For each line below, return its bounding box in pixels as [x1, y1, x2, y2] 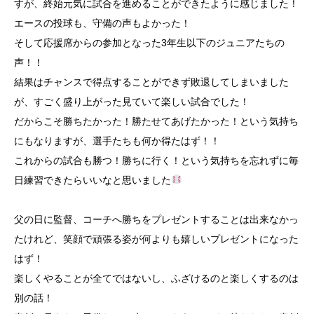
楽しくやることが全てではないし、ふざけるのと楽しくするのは [14, 272, 299, 284]
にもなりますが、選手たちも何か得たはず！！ [14, 135, 220, 146]
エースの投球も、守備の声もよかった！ [14, 17, 191, 29]
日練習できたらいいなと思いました [14, 174, 171, 186]
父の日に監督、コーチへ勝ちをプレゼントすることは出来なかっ [14, 213, 299, 225]
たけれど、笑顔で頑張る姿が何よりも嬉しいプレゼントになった [14, 233, 299, 245]
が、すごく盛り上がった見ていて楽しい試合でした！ [14, 95, 250, 107]
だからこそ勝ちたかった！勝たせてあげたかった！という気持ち [14, 115, 299, 127]
